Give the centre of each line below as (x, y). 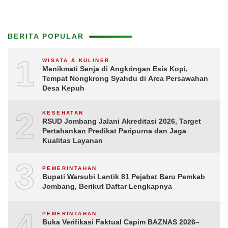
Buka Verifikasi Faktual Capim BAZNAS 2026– (121, 222)
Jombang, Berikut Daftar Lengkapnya (107, 186)
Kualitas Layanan (73, 140)
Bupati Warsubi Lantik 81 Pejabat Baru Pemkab (124, 176)
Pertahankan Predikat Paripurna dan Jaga (114, 131)
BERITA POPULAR (46, 36)
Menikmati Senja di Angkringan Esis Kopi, (115, 69)
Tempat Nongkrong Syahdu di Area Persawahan (125, 78)
